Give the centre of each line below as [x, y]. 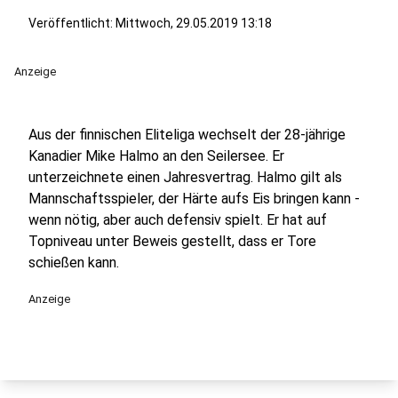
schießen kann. [74, 263]
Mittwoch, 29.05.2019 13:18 [194, 23]
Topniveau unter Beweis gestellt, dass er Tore [172, 241]
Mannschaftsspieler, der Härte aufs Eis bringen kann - [194, 199]
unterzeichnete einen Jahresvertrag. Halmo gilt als [185, 177]
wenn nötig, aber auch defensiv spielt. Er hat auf [178, 220]
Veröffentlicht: [72, 23]
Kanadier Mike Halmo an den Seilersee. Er [156, 156]
